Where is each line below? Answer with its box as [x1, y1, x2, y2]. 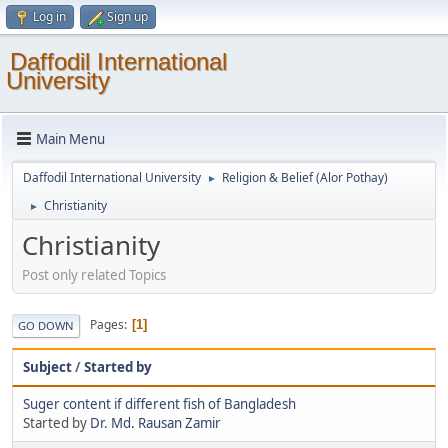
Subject [23, 357, 72, 376]
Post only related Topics [22, 265, 166, 284]
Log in [33, 8, 66, 25]
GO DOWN [18, 317, 74, 333]
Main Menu [36, 129, 105, 148]
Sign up [107, 8, 148, 25]
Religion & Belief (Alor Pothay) [222, 169, 388, 186]
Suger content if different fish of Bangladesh [23, 394, 296, 413]
